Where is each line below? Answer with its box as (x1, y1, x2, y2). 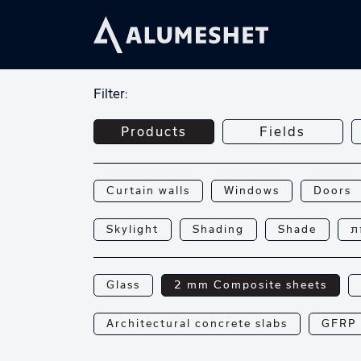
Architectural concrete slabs (106, 318, 288, 330)
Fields (259, 126, 306, 139)
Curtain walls (106, 185, 190, 197)
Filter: (93, 88, 127, 101)
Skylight (106, 224, 159, 235)
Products (120, 126, 187, 139)
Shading (192, 224, 244, 235)
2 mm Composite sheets (173, 280, 327, 291)
